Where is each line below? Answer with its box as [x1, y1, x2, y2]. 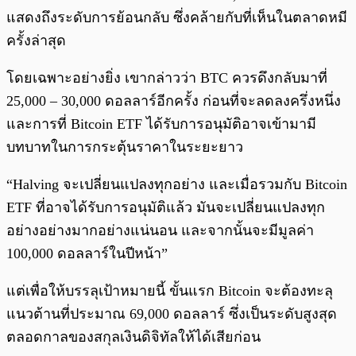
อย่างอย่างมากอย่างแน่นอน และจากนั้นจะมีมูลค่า [6, 222, 314, 239]
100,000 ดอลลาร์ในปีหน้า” [6, 246, 168, 262]
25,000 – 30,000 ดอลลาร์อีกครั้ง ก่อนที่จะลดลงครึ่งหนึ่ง [6, 93, 341, 110]
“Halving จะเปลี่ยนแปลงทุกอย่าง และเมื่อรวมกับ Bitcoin [6, 176, 347, 193]
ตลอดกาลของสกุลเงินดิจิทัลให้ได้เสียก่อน [6, 329, 261, 346]
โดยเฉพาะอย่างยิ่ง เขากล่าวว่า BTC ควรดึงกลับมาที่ [6, 70, 327, 87]
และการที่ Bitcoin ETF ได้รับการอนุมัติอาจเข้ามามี [6, 116, 316, 133]
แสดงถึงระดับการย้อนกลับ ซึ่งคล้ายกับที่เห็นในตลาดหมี [6, 10, 347, 26]
